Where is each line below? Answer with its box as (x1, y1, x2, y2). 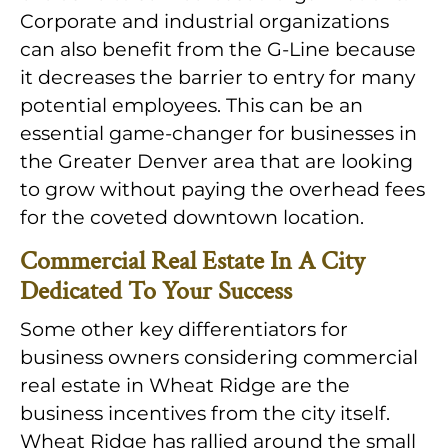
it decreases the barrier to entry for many (20, 65, 415, 90)
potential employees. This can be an (20, 93, 363, 118)
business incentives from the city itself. (20, 401, 390, 426)
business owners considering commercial (20, 345, 418, 370)
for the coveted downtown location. (20, 205, 364, 230)
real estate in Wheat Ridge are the (20, 373, 350, 398)
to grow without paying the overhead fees (20, 177, 425, 202)
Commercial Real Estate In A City (20, 245, 365, 279)
